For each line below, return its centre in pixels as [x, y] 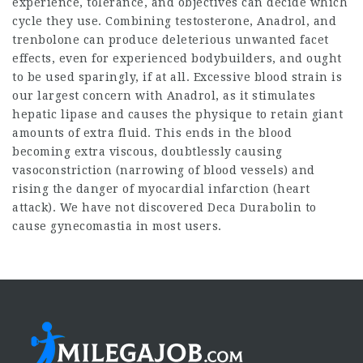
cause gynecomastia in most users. [117, 226]
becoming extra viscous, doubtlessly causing [147, 152]
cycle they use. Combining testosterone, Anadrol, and [174, 21]
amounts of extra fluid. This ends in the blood [152, 133]
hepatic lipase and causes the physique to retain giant [177, 114]
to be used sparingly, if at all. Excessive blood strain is [177, 77]
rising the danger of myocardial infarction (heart [161, 189]
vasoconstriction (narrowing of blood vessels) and [164, 170]
